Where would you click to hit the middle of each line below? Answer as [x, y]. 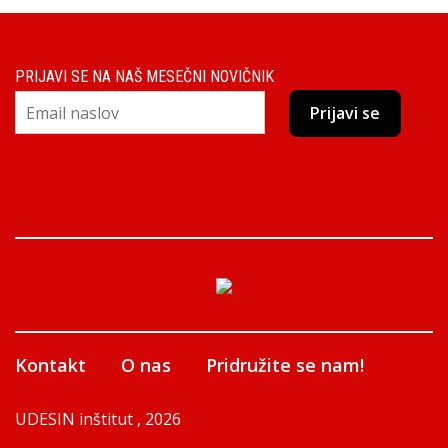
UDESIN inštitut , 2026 [98, 418]
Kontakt [50, 364]
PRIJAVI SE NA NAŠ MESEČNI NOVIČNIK [144, 76]
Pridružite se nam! [285, 364]
